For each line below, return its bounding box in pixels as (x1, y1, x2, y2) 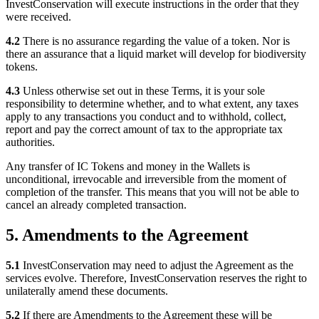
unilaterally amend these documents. (6, 284, 168, 297)
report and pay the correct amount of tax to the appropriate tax (6, 123, 283, 136)
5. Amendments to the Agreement (6, 225, 249, 244)
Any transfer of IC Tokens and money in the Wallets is (6, 160, 250, 173)
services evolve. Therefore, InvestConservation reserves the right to (6, 271, 307, 284)
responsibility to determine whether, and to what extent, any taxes (6, 98, 298, 110)
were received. (6, 11, 71, 23)
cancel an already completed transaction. (6, 199, 187, 211)
